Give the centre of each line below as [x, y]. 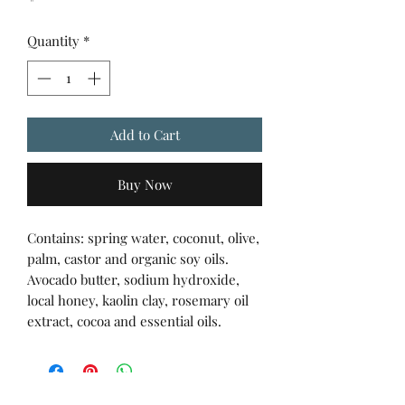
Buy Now [145, 184]
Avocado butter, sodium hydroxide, [133, 279]
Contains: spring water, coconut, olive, [143, 237]
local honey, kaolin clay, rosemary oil [138, 300]
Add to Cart [145, 134]
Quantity [53, 41]
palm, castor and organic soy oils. [130, 258]
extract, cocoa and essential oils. [124, 320]
